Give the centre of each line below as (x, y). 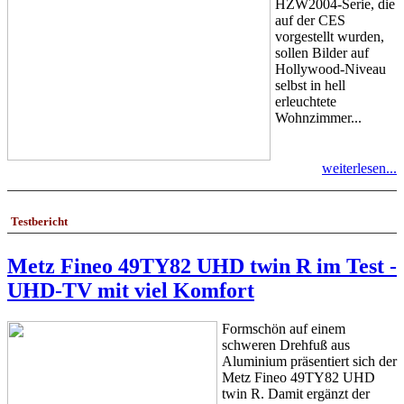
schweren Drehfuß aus (286, 344)
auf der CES (310, 21)
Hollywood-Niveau (331, 69)
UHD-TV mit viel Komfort (131, 290)
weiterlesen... (359, 169)
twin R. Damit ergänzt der (296, 393)
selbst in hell (310, 86)
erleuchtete (306, 102)
